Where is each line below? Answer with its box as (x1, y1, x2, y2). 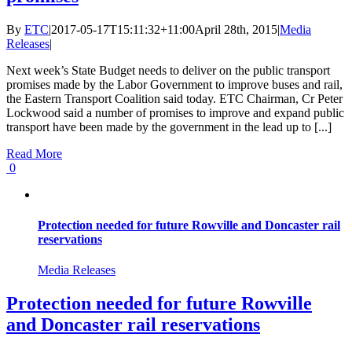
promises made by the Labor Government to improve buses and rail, (6, 77, 343, 91)
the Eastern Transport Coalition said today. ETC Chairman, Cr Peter (6, 91, 343, 105)
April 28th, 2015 (195, 22, 277, 36)
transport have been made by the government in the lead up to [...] (6, 119, 332, 134)
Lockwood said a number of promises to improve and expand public (6, 105, 344, 119)
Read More (6, 146, 62, 160)
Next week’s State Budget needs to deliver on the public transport (6, 63, 330, 77)
